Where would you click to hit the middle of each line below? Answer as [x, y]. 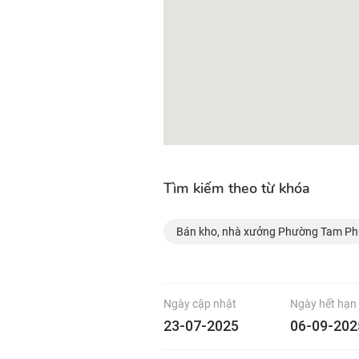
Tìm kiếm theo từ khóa [237, 188]
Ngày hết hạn [323, 304]
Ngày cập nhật [200, 304]
